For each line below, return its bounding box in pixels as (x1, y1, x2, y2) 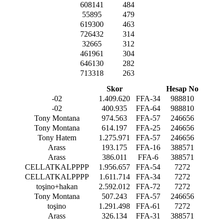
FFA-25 (136, 123, 160, 132)
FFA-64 (136, 104, 160, 112)
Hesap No (166, 84, 198, 93)
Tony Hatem (37, 133, 76, 142)
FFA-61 (136, 201, 160, 210)
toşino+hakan (36, 182, 78, 191)
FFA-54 (136, 162, 160, 171)
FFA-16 (136, 143, 160, 152)
